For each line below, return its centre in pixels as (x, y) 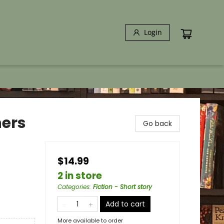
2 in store (80, 176)
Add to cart (125, 204)
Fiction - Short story (122, 187)
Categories (73, 187)
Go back (157, 123)
